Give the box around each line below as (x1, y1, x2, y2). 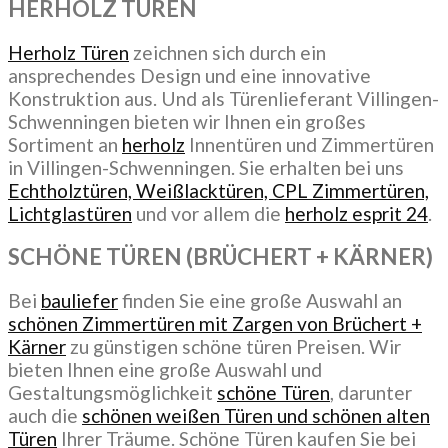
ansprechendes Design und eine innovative (8, 63, 371, 87)
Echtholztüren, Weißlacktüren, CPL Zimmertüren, (8, 178, 429, 202)
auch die (8, 403, 82, 427)
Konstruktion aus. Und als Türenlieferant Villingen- (8, 86, 439, 110)
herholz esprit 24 (285, 201, 428, 225)
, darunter (330, 380, 412, 404)
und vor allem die (132, 201, 285, 225)
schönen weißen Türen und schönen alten (82, 403, 430, 427)
